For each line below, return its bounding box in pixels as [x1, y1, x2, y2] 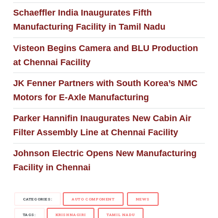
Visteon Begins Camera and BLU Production [13, 43, 198, 53]
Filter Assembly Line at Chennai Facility [13, 127, 178, 138]
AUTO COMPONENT [72, 196, 115, 201]
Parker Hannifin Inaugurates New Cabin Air [13, 113, 191, 124]
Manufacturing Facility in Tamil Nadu [13, 22, 165, 32]
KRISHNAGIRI [55, 212, 86, 217]
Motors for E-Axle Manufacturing [13, 92, 149, 102]
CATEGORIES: [22, 196, 53, 201]
